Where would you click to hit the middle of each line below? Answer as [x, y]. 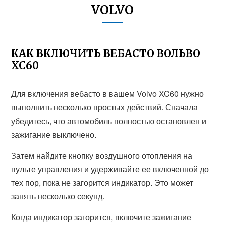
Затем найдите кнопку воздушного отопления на [102, 155]
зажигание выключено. [54, 134]
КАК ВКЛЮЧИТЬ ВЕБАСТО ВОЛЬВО [106, 53]
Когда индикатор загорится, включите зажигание [101, 217]
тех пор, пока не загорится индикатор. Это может [102, 183]
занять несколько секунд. [58, 196]
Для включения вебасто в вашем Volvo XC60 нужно [108, 94]
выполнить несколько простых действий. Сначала [105, 107]
